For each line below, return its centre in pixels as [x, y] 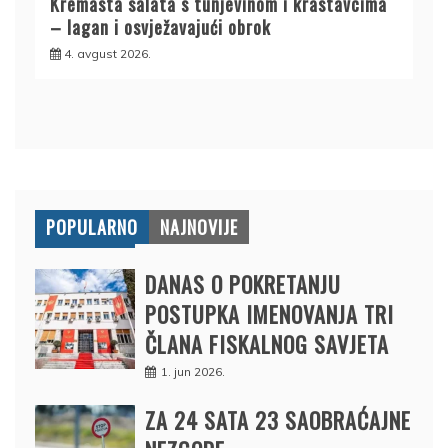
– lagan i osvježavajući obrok [160, 26]
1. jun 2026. [193, 371]
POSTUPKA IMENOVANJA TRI [269, 313]
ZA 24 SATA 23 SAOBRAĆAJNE [278, 419]
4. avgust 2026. [107, 53]
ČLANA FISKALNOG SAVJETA [267, 343]
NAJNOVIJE [199, 226]
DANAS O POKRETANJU [243, 283]
